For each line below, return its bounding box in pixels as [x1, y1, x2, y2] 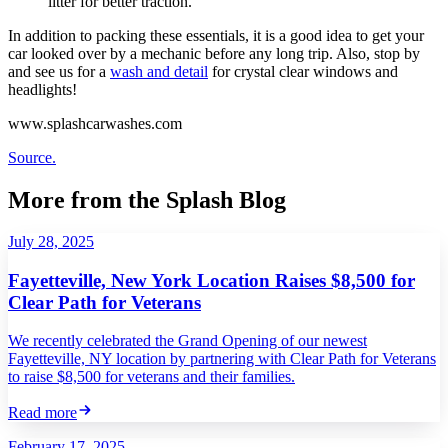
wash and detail [110, 63, 208, 80]
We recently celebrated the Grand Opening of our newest [8, 332, 367, 350]
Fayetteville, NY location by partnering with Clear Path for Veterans [8, 350, 436, 368]
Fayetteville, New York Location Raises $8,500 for [8, 269, 415, 291]
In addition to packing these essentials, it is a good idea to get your [8, 27, 424, 44]
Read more [8, 404, 77, 422]
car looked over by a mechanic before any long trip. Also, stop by [8, 45, 420, 62]
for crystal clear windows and [208, 63, 398, 80]
